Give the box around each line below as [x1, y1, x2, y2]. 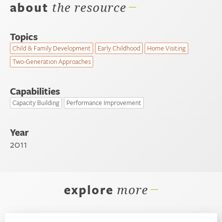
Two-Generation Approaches [12, 57, 91, 66]
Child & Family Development [12, 44, 91, 53]
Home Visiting [147, 44, 186, 53]
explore [64, 181, 113, 199]
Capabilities [10, 85, 60, 98]
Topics [10, 30, 38, 44]
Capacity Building [12, 98, 59, 108]
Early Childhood [98, 44, 140, 53]
